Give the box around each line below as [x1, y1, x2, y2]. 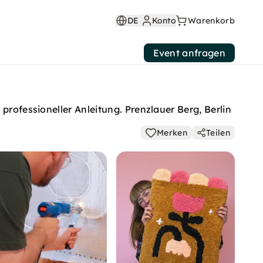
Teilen [206, 127, 230, 138]
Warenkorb [188, 15, 235, 26]
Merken [157, 127, 188, 138]
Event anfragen [153, 47, 225, 59]
